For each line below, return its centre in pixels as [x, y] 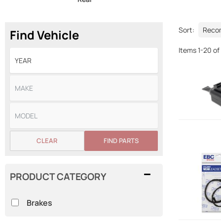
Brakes [39, 203]
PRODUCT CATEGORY [58, 177]
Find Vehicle [44, 35]
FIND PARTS [121, 141]
